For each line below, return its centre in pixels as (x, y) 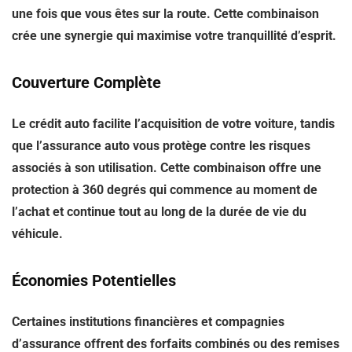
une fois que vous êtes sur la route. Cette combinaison (165, 14)
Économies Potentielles (94, 280)
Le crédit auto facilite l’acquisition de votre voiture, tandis (173, 124)
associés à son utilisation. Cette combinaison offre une (167, 168)
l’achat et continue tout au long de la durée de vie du (159, 212)
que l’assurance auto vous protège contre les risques (161, 146)
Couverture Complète (86, 82)
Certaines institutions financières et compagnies (148, 322)
